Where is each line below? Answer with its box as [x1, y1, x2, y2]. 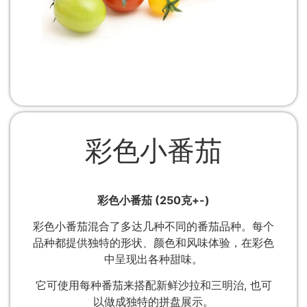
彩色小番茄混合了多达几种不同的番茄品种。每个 [33, 219, 274, 234]
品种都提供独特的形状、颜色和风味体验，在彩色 [33, 236, 274, 250]
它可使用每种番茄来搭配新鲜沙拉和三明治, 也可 [35, 278, 272, 293]
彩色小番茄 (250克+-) [97, 193, 210, 207]
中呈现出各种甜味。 [104, 252, 203, 267]
